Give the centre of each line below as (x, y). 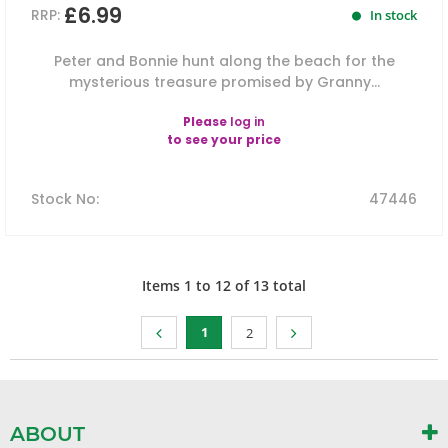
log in (247, 122)
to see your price (224, 140)
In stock (392, 15)
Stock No (63, 199)
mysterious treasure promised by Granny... (224, 82)
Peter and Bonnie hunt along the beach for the (224, 61)
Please (206, 122)
